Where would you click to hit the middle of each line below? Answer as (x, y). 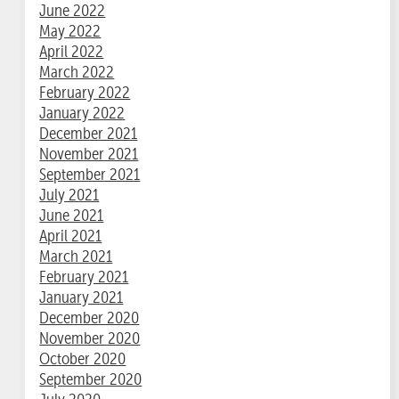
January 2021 (81, 297)
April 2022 (72, 51)
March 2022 (77, 71)
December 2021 (89, 133)
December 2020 (90, 317)
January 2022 (82, 112)
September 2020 (91, 379)
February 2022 (85, 92)
